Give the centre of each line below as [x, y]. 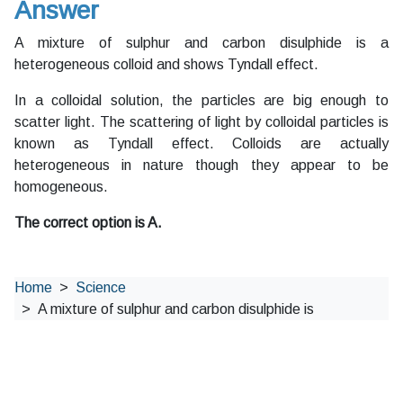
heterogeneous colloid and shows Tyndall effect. [166, 65]
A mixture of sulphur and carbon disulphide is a [201, 43]
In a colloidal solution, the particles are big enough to [201, 101]
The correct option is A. [88, 223]
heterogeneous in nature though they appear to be [201, 166]
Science [101, 288]
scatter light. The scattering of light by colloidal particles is [201, 122]
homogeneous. [61, 187]
